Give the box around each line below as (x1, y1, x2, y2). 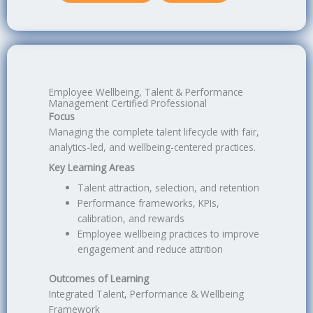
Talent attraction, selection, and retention (78, 180, 260, 194)
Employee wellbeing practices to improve (78, 226, 260, 240)
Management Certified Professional (49, 96, 207, 110)
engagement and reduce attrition (78, 242, 224, 256)
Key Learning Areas (49, 161, 135, 174)
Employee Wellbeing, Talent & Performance (49, 85, 243, 99)
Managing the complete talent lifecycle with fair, (49, 125, 259, 139)
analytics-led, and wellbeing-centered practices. (49, 140, 256, 154)
